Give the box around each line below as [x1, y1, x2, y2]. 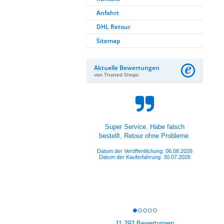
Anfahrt [96, 8, 119, 17]
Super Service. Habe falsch [105, 123, 184, 130]
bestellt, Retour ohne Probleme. [99, 132, 190, 139]
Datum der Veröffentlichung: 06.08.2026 [97, 148, 192, 154]
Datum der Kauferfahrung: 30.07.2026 [99, 154, 190, 160]
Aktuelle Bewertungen [94, 63, 159, 72]
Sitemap [96, 36, 120, 45]
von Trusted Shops [94, 71, 138, 78]
